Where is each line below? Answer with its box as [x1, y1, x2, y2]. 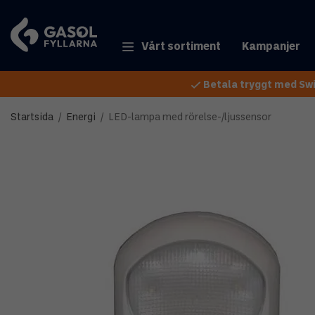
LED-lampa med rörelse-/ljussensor [108, 113, 271, 123]
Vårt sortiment [141, 41, 221, 52]
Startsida [11, 113, 53, 123]
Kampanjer [241, 41, 300, 52]
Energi [66, 113, 96, 123]
